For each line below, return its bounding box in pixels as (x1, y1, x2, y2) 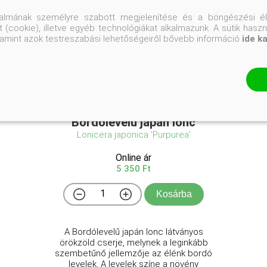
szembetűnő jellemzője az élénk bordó (55, 247, 212, 259)
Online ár (116, 151, 151, 163)
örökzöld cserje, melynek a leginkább (59, 237, 208, 248)
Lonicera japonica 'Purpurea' (76, 129, 191, 140)
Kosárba (156, 188, 192, 199)
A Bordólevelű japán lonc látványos (64, 226, 203, 237)
